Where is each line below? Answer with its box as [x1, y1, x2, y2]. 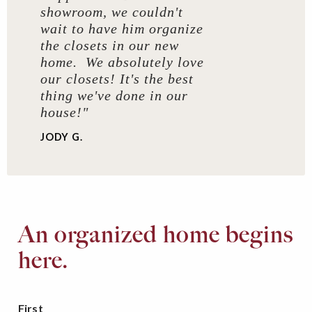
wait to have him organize [40, 20, 203, 36]
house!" [40, 104, 88, 120]
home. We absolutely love [40, 54, 204, 70]
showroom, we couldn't [40, 3, 183, 19]
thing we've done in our [40, 87, 188, 103]
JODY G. [40, 130, 83, 143]
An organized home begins [18, 219, 294, 249]
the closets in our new [40, 37, 179, 53]
